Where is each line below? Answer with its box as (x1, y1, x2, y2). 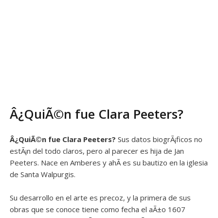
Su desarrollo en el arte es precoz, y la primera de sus (10, 192, 191, 202)
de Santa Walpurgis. (10, 169, 75, 179)
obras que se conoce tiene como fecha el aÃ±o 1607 (10, 204, 185, 214)
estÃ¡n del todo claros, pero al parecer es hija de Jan (10, 145, 184, 156)
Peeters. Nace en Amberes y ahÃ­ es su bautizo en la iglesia (10, 157, 208, 167)
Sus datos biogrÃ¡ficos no (116, 134, 202, 144)
